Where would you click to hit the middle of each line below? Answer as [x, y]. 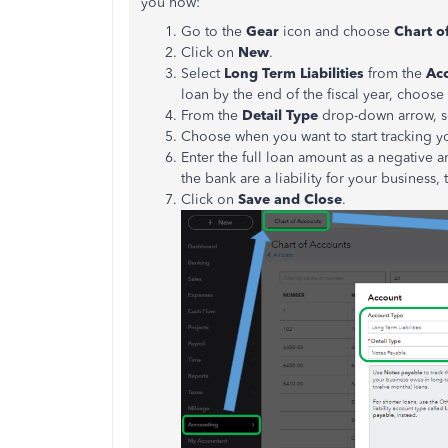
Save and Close [290, 199]
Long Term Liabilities [294, 73]
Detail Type [280, 115]
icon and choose [336, 31]
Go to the [213, 31]
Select [202, 73]
